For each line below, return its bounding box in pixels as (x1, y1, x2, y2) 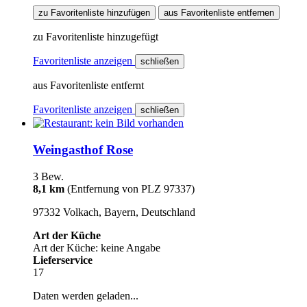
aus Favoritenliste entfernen (164, 8, 274, 19)
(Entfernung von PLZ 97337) (67, 182, 195, 195)
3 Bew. (33, 170, 64, 182)
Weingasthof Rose (33, 142, 133, 157)
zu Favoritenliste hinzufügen (38, 8, 150, 19)
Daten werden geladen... (33, 289, 138, 302)
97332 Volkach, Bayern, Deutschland (33, 206, 195, 218)
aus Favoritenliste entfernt (33, 79, 144, 92)
